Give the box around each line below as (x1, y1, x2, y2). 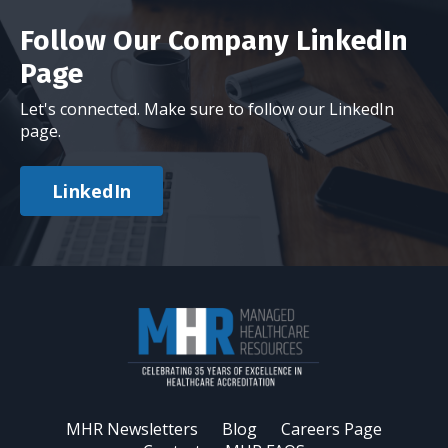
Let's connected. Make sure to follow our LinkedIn (20, 98, 394, 121)
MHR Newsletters (66, 418, 198, 441)
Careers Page (281, 418, 382, 441)
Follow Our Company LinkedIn (20, 24, 408, 58)
